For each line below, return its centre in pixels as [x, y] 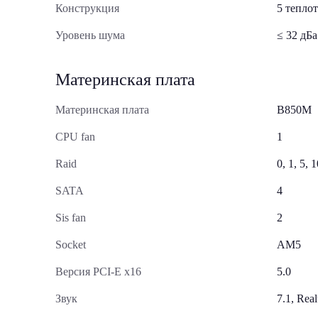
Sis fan [71, 218]
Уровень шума [90, 35]
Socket [71, 245]
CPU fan [75, 137]
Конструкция [87, 8]
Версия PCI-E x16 [98, 272]
